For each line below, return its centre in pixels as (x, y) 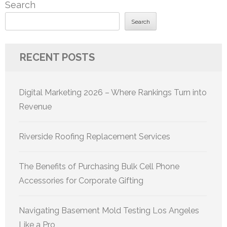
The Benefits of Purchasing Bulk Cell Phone (99, 166)
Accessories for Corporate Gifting (81, 180)
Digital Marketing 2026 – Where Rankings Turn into (113, 92)
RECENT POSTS (57, 57)
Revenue (35, 106)
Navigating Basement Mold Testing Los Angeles (109, 210)
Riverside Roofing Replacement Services (94, 136)
